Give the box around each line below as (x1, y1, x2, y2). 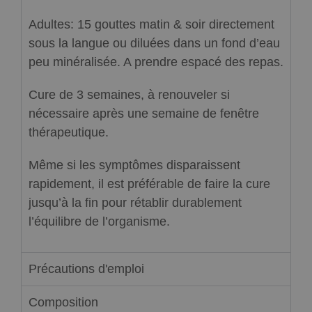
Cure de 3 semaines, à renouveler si (29, 88, 230, 102)
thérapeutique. (29, 125, 109, 140)
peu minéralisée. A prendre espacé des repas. (29, 55, 283, 70)
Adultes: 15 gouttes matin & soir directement (29, 17, 274, 32)
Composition (29, 295, 98, 310)
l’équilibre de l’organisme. (29, 214, 170, 229)
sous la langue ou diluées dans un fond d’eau (29, 36, 280, 51)
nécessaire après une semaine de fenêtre (29, 107, 259, 121)
